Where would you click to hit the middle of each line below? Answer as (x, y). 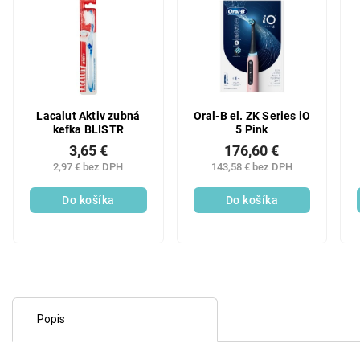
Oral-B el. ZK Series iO (252, 116)
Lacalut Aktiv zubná (88, 116)
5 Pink (252, 129)
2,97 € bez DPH (88, 167)
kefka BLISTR (88, 129)
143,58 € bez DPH (252, 167)
